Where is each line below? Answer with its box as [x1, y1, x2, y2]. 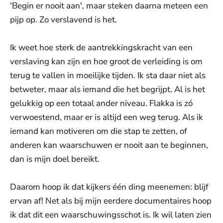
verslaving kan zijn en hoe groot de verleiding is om [10, 56, 203, 67]
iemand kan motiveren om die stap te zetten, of [10, 125, 187, 137]
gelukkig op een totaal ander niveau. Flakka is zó [10, 98, 193, 109]
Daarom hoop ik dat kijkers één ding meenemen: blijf [10, 181, 209, 193]
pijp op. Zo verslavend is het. [10, 14, 117, 25]
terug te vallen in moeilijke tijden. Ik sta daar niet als [10, 70, 206, 81]
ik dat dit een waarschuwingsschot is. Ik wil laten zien [10, 209, 212, 221]
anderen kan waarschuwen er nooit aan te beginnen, [10, 139, 208, 151]
